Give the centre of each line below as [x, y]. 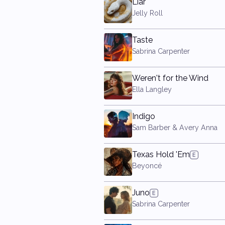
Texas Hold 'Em [161, 154]
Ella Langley [152, 89]
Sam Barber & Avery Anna [175, 128]
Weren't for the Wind [170, 78]
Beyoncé [147, 166]
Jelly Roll [147, 13]
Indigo [144, 116]
